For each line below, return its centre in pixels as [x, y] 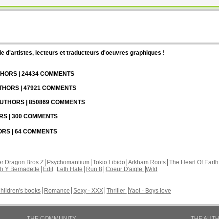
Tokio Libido [109, 162]
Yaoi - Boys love [150, 191]
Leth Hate [70, 169]
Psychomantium [68, 162]
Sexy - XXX [88, 191]
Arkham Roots [147, 162]
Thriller [117, 191]
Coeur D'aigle [125, 169]
